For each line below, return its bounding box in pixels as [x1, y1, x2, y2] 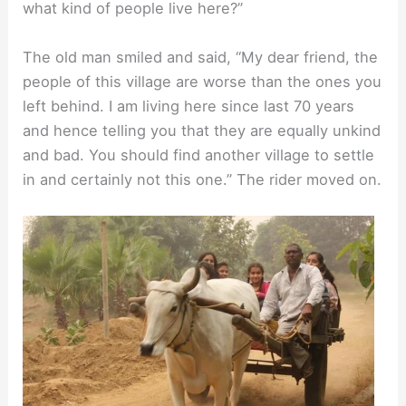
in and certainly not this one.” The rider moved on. [23, 169, 382, 188]
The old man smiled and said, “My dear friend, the [23, 47, 379, 66]
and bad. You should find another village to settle [23, 145, 375, 164]
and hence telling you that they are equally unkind [23, 121, 382, 140]
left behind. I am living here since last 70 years [23, 96, 355, 115]
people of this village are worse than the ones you [23, 72, 382, 91]
